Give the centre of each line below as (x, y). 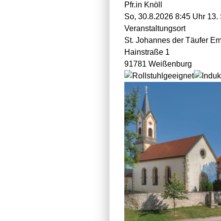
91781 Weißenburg (158, 64)
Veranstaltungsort (155, 28)
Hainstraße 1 (147, 52)
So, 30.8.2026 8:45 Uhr (165, 17)
